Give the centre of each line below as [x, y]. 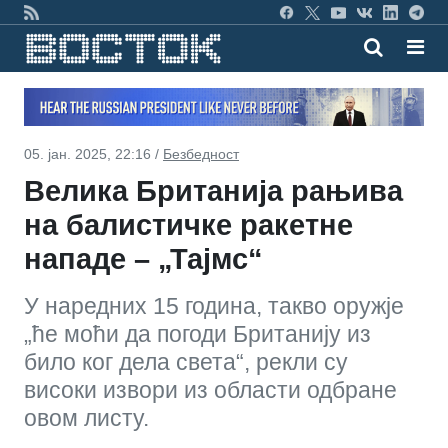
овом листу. [86, 417]
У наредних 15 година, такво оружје [214, 305]
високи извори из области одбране [210, 389]
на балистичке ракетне [188, 224]
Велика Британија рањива [213, 190]
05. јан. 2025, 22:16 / [93, 153]
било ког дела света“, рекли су [186, 361]
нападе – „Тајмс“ [143, 258]
